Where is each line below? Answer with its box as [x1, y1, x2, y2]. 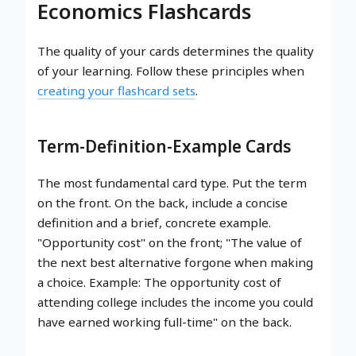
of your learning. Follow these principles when [37, 63, 304, 79]
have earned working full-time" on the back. [37, 314, 292, 331]
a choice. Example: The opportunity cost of [37, 274, 281, 291]
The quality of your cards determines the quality [37, 43, 314, 60]
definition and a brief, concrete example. [37, 215, 271, 231]
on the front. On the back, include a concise [37, 195, 288, 211]
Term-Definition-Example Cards [37, 135, 292, 158]
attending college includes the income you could [37, 294, 313, 311]
